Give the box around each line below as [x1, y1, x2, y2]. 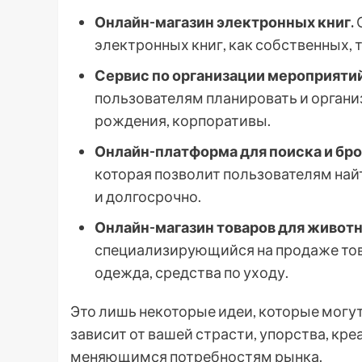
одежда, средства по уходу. [95, 263, 288, 281]
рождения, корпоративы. [95, 112, 271, 129]
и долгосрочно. [95, 187, 201, 205]
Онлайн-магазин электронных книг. [95, 13, 354, 31]
